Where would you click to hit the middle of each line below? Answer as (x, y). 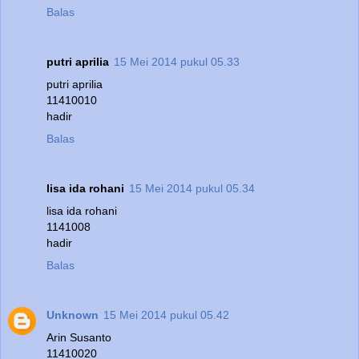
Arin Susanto (79, 337)
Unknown (73, 315)
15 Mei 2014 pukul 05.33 (177, 61)
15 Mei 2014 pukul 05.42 (166, 315)
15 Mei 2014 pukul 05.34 (192, 188)
